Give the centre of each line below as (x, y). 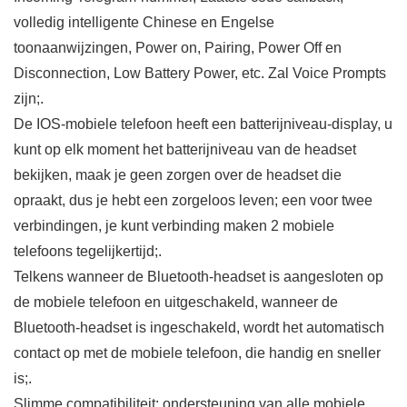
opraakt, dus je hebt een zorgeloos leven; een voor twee (193, 201)
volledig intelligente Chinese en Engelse (144, 23)
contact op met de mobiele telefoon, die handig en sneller (197, 353)
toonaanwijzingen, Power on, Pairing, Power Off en (178, 48)
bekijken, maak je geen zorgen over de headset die (178, 175)
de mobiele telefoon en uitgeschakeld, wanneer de (176, 303)
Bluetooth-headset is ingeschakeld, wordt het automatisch (199, 328)
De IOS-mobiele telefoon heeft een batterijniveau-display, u (203, 124)
